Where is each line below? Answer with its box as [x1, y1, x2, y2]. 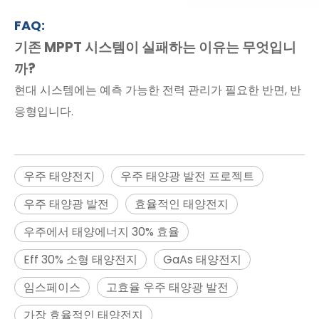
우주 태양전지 [23, 167, 95, 184]
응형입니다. [14, 103, 73, 120]
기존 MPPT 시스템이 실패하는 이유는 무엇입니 [14, 37, 296, 57]
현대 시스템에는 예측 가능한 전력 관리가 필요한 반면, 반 [14, 81, 301, 98]
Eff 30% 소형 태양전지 [23, 251, 137, 268]
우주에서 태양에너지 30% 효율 [23, 223, 179, 240]
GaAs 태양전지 [163, 251, 241, 268]
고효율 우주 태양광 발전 [106, 278, 229, 296]
